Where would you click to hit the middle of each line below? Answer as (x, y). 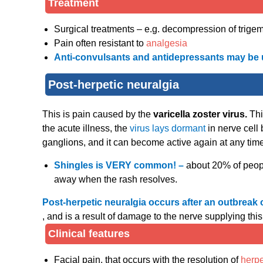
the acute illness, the (86, 129)
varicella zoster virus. (201, 114)
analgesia (167, 43)
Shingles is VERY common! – (120, 166)
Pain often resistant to (100, 43)
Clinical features (89, 234)
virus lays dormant (169, 129)
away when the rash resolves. (116, 180)
